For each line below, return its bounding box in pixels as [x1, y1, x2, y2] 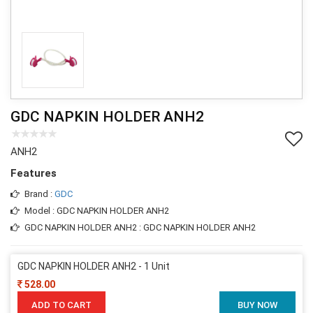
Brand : [24, 188, 54, 199]
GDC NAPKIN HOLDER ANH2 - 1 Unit [17, 260, 170, 272]
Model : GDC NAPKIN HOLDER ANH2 [24, 205, 169, 216]
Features [10, 166, 57, 180]
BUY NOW [238, 299, 277, 310]
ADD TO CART [31, 299, 92, 310]
